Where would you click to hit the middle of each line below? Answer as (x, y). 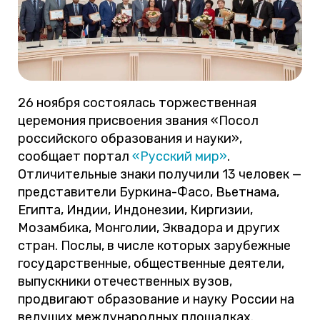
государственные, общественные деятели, (151, 263)
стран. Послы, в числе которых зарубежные (154, 245)
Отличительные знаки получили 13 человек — (160, 174)
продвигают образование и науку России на (156, 299)
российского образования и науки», (130, 138)
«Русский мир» (180, 156)
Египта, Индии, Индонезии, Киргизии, (135, 210)
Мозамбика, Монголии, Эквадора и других (149, 227)
